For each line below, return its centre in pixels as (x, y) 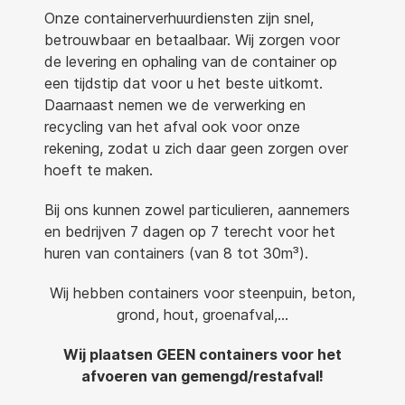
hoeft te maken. (99, 170)
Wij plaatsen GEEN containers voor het (202, 354)
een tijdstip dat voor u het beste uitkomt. (184, 83)
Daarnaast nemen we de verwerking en (175, 105)
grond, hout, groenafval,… (202, 315)
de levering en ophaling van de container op (191, 61)
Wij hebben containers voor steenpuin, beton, (202, 293)
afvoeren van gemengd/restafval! (202, 376)
